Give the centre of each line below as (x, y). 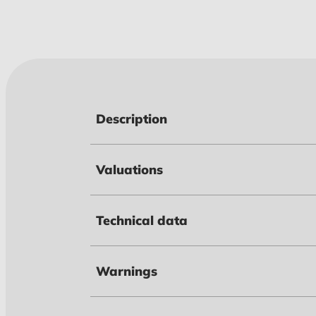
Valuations (129, 170)
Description (132, 119)
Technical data (142, 220)
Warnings (127, 271)
